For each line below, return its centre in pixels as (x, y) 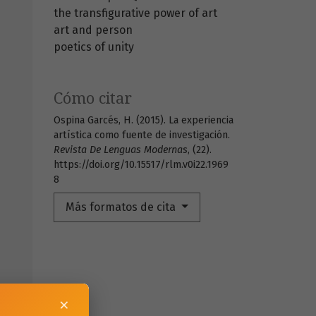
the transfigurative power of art (135, 13)
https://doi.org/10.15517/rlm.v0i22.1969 (141, 165)
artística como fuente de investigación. (142, 135)
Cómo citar (93, 99)
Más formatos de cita (122, 207)
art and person (93, 30)
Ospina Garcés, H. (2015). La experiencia (144, 121)
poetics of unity (94, 47)
